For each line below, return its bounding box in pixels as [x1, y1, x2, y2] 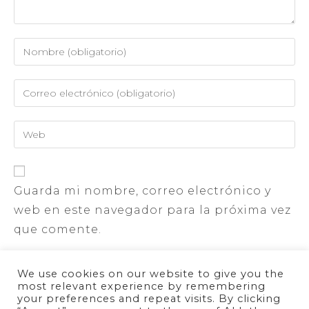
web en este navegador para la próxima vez [14, 203, 291, 217]
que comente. [14, 223, 101, 236]
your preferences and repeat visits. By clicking [17, 292, 281, 305]
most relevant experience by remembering [17, 280, 266, 292]
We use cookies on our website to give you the [17, 268, 284, 280]
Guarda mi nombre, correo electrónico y [14, 184, 271, 197]
